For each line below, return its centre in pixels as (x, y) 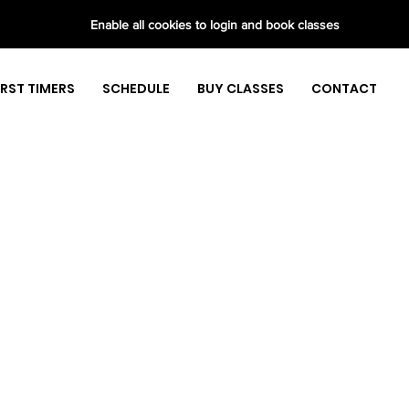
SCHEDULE (136, 89)
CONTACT (344, 89)
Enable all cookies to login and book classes (215, 25)
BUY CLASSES (241, 89)
